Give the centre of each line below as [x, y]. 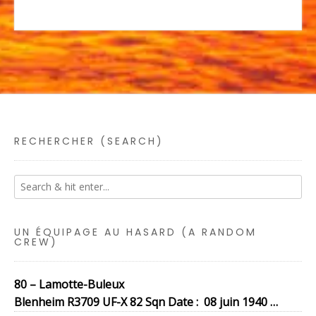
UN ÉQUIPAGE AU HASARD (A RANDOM [135, 232]
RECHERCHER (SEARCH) [89, 141]
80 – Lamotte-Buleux [69, 285]
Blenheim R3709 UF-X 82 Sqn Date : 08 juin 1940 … [146, 302]
